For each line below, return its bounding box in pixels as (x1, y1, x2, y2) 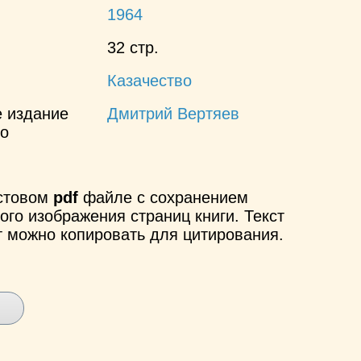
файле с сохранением (78, 188, 248, 206)
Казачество (106, 71, 192, 89)
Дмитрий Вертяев (106, 104, 239, 122)
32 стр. (106, 38, 159, 56)
